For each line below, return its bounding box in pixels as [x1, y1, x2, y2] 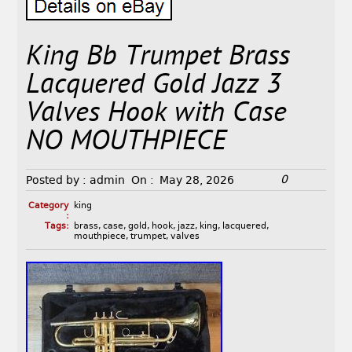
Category [27, 200, 69, 211]
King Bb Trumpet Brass [26, 39, 291, 77]
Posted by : [26, 174, 87, 187]
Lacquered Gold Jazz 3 [26, 68, 282, 105]
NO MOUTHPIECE [26, 124, 227, 162]
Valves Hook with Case [26, 96, 288, 134]
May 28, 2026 [159, 174, 235, 187]
